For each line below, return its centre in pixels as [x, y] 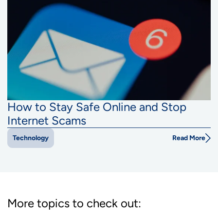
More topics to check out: [74, 203]
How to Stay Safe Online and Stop [97, 107]
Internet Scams [47, 121]
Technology [31, 138]
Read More [189, 138]
